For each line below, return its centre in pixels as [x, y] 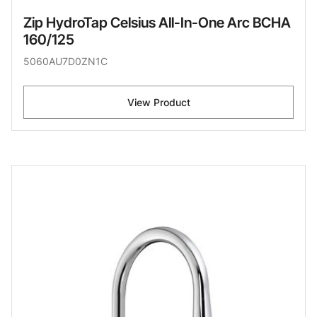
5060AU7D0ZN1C [65, 62]
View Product [158, 103]
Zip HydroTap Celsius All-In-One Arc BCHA [157, 23]
